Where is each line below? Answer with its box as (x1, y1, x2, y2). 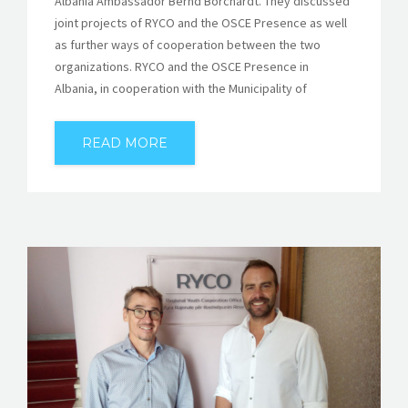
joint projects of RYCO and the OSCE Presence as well (55, 14, 347, 31)
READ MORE (82, 134, 168, 151)
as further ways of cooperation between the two (55, 36, 321, 53)
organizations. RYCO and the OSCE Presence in (55, 57, 309, 75)
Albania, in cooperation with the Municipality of (55, 79, 307, 97)
